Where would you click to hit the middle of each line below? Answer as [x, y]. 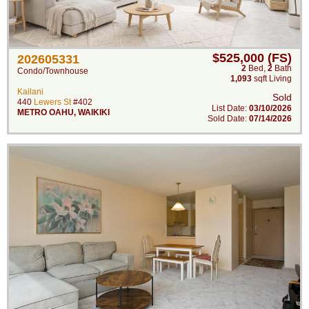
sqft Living [272, 79]
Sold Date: [228, 119]
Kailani [30, 92]
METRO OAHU [46, 112]
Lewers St [52, 102]
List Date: [230, 108]
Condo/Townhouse [53, 71]
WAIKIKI [94, 112]
